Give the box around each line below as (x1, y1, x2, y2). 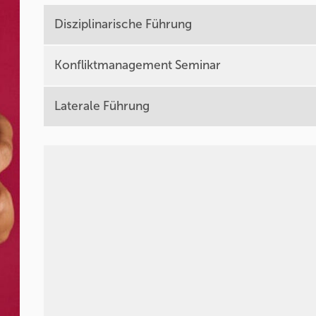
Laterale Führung (54, 99, 150, 114)
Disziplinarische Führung (54, 17, 193, 32)
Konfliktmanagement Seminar (54, 58, 221, 73)
